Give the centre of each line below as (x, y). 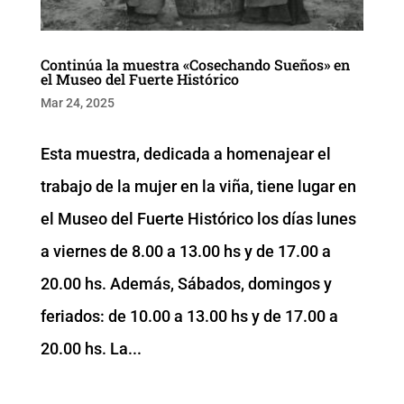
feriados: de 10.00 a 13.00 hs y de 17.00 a (189, 316)
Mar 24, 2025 (77, 102)
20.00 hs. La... (91, 348)
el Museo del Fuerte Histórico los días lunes (198, 218)
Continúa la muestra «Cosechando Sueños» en (195, 64)
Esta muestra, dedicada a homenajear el (185, 153)
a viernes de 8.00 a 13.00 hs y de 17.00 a (185, 251)
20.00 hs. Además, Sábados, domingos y (186, 283)
